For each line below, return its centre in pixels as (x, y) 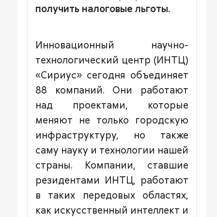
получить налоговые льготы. (103, 8)
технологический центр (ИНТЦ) (112, 60)
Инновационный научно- (112, 45)
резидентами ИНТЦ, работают (112, 180)
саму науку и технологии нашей (112, 150)
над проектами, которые (112, 105)
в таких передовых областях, (112, 195)
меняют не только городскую (112, 120)
